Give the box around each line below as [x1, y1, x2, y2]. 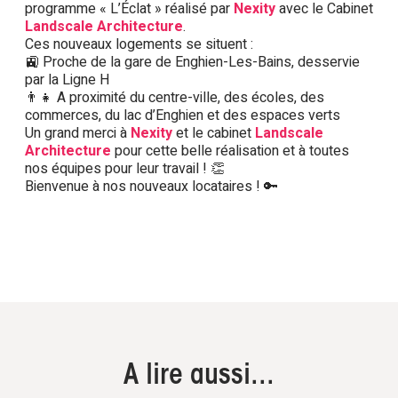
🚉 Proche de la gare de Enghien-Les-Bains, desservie [25, 52, 360, 73]
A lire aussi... [123, 362, 275, 391]
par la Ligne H [25, 69, 109, 91]
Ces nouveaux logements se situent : [25, 34, 253, 55]
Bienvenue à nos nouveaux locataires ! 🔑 [25, 176, 278, 197]
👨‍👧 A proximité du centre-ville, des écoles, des [25, 87, 324, 108]
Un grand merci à [25, 123, 131, 144]
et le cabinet [172, 123, 255, 144]
